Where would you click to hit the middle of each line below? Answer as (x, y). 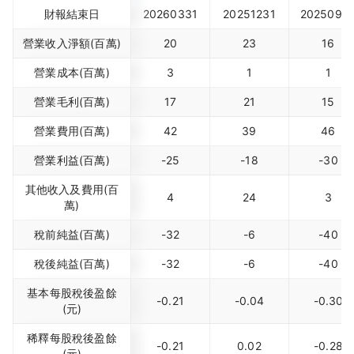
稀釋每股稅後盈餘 (72, 338)
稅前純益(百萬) (72, 234)
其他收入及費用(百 (72, 189)
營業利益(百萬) (72, 160)
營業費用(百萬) (72, 131)
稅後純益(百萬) (72, 264)
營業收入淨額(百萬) (72, 43)
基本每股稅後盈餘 (72, 293)
